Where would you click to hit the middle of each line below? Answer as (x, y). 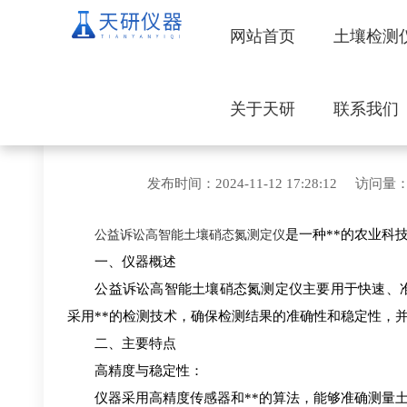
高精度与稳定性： (135, 371)
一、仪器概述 (122, 262)
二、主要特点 (122, 344)
